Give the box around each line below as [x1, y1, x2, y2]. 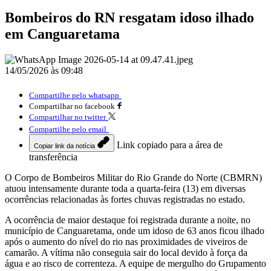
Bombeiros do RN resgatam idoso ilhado [5, 9, 254, 25]
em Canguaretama [5, 25, 120, 42]
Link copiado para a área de [117, 139, 223, 150]
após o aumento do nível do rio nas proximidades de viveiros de [5, 236, 247, 247]
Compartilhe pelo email [29, 124, 106, 134]
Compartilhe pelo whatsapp [29, 90, 119, 100]
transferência [29, 151, 77, 162]
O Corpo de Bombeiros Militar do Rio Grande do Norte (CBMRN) [5, 172, 262, 183]
